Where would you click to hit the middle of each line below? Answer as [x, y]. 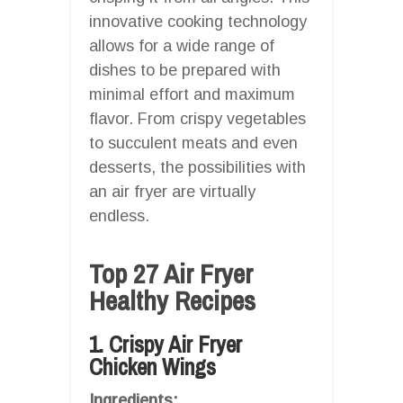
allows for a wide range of [182, 45]
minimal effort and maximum [192, 94]
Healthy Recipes [172, 300]
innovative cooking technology [198, 21]
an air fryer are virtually [172, 191]
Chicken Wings [152, 367]
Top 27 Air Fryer [171, 273]
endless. [119, 215]
